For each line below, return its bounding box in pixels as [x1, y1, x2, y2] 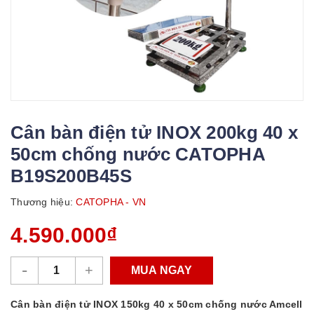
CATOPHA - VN [73, 196, 146, 207]
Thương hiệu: [11, 196, 73, 207]
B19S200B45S [11, 165, 132, 186]
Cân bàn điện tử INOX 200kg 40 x [11, 121, 299, 143]
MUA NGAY [131, 264, 192, 276]
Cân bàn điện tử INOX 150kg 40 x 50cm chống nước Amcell [11, 298, 303, 310]
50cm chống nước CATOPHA [11, 143, 265, 165]
